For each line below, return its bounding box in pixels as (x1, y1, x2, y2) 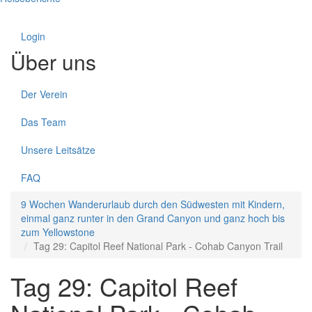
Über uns (10, 47, 96, 77)
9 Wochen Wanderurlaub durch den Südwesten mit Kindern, (21, 197, 285, 211)
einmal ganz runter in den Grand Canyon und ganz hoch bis (21, 211, 285, 225)
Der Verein (21, 87, 68, 101)
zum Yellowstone (21, 225, 95, 239)
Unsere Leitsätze (21, 143, 95, 157)
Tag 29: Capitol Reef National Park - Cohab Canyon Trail (33, 239, 283, 253)
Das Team (21, 115, 66, 129)
